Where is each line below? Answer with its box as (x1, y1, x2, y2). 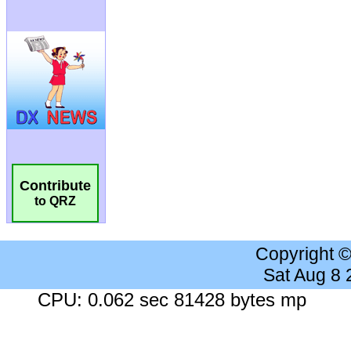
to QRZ (34, 194, 76, 208)
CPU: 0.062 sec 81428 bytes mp (38, 289, 306, 311)
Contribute (20, 178, 91, 194)
